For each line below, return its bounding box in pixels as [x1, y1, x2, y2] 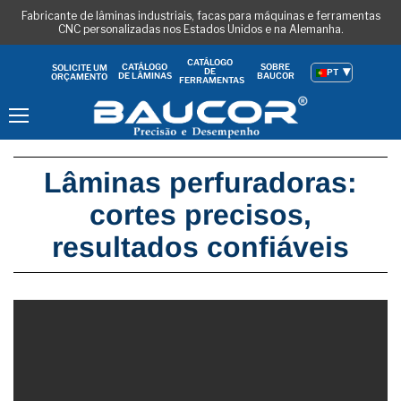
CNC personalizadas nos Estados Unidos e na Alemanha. [57, 22, 344, 36]
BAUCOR [256, 71, 294, 81]
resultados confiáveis [52, 230, 349, 263]
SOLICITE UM [51, 62, 107, 73]
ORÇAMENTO [51, 71, 108, 81]
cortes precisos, [90, 198, 311, 231]
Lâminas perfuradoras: [44, 166, 357, 199]
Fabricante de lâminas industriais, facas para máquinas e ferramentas [21, 9, 380, 22]
